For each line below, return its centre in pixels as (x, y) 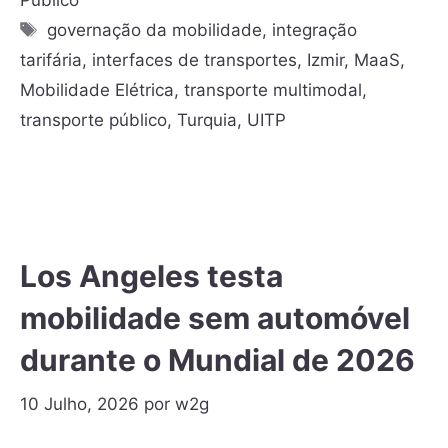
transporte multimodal (273, 89)
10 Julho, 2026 (79, 404)
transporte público (93, 119)
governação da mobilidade (155, 29)
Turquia (207, 119)
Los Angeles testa (151, 275)
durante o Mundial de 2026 (217, 359)
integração (315, 29)
